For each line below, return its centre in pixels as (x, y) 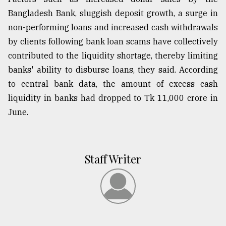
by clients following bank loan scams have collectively (113, 42)
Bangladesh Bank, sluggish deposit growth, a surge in (113, 13)
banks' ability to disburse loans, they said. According (113, 70)
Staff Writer (113, 159)
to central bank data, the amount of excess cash (113, 84)
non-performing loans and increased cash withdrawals (113, 27)
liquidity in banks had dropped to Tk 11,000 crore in (113, 98)
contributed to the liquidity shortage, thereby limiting (113, 56)
